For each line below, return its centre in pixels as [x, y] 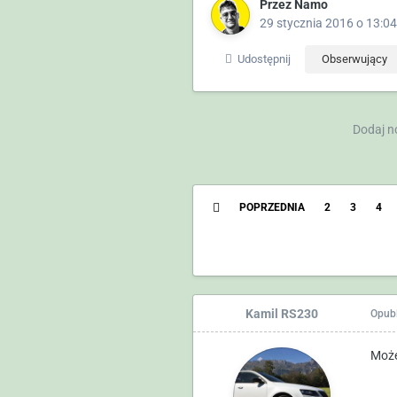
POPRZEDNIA [272, 207]
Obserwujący [354, 58]
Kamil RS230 [281, 313]
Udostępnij [261, 58]
